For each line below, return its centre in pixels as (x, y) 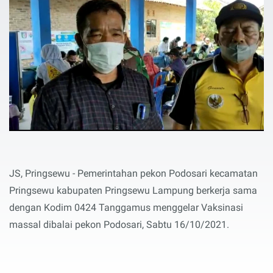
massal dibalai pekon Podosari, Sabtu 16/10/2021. (119, 224)
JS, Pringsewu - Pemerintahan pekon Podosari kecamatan (133, 173)
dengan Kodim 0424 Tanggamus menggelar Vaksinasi (126, 207)
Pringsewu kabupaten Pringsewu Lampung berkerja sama (133, 190)
